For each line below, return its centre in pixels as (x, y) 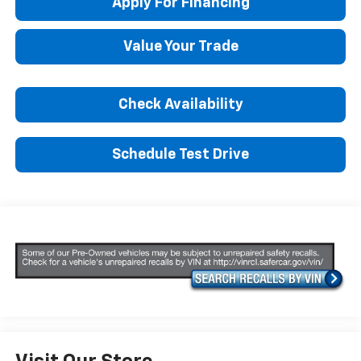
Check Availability (180, 104)
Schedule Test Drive (180, 154)
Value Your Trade (180, 46)
